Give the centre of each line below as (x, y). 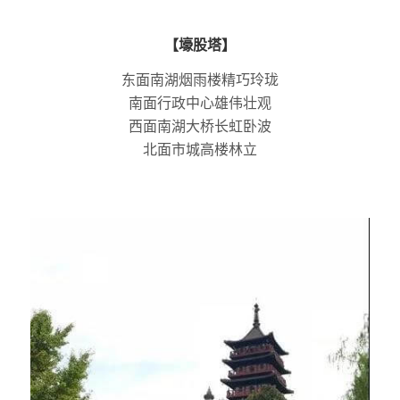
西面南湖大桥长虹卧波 (200, 126)
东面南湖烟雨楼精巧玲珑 (200, 80)
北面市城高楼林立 (200, 150)
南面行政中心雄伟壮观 (200, 103)
